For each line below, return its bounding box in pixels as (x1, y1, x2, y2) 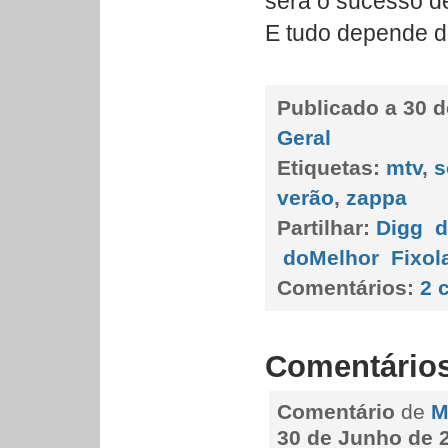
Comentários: (277, 276, 414, 299)
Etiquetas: (277, 156, 380, 179)
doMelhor (283, 246, 379, 269)
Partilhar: (277, 216, 370, 239)
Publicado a (277, 96, 403, 119)
